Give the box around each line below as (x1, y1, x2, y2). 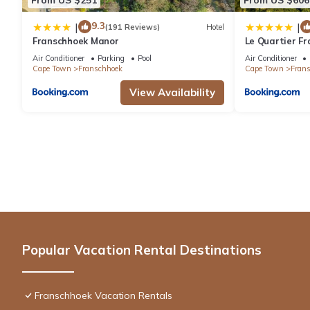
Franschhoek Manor (33, 35, 119, 47)
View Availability (129, 86, 215, 100)
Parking (98, 53, 125, 64)
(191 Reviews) (105, 21, 160, 32)
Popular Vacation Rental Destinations (22, 241, 262, 259)
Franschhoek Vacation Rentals (35, 289, 172, 302)
